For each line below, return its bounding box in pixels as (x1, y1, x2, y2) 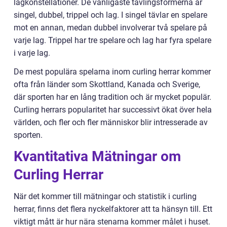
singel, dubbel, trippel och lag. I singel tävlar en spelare (14, 10, 207, 20)
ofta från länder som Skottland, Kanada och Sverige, (14, 80, 200, 89)
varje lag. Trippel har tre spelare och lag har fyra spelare (14, 35, 211, 45)
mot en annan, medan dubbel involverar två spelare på (14, 23, 207, 32)
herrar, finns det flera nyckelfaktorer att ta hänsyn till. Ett (14, 204, 212, 214)
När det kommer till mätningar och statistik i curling (14, 192, 197, 201)
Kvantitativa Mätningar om (14, 148, 181, 165)
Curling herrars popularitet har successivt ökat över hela (14, 105, 212, 115)
